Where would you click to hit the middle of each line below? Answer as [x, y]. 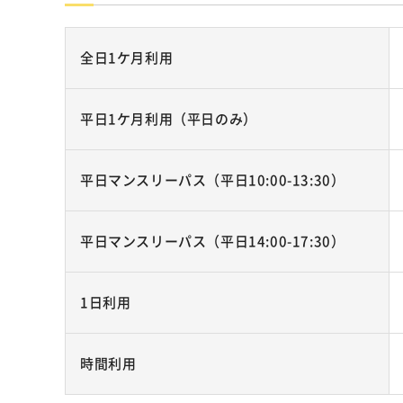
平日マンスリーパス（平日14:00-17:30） [213, 241]
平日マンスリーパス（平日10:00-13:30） [213, 180]
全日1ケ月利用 [127, 58]
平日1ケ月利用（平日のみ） [169, 119]
